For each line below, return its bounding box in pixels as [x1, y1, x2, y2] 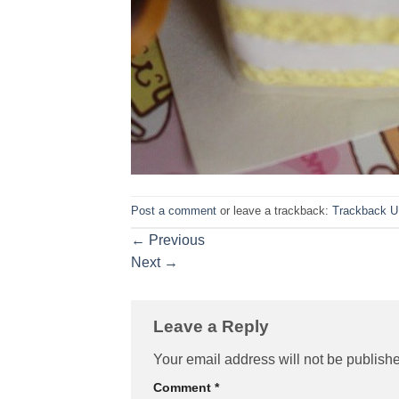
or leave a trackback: [216, 203, 332, 217]
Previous [145, 232, 205, 248]
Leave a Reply [153, 316, 273, 336]
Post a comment [131, 203, 216, 217]
